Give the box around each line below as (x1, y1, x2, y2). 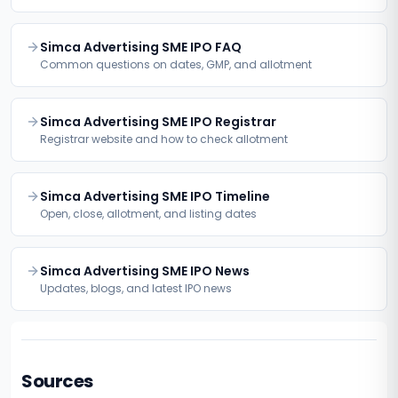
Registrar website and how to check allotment (40, 131, 288, 147)
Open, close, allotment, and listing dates (40, 206, 257, 221)
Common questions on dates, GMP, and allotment (40, 57, 312, 72)
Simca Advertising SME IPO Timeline (40, 187, 270, 205)
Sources (21, 369, 93, 394)
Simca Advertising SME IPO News (40, 262, 250, 280)
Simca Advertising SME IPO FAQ (40, 38, 242, 56)
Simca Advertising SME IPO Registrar (40, 113, 276, 131)
